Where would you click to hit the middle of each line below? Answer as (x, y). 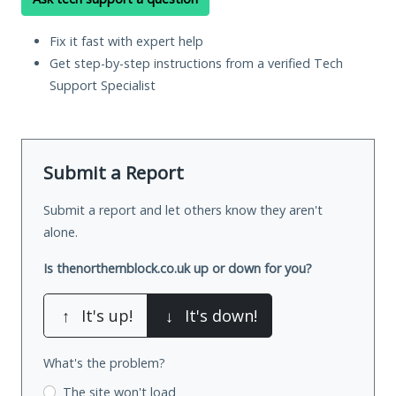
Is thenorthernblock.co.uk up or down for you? (178, 268)
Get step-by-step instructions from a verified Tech (196, 63)
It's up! (107, 315)
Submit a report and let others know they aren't (183, 209)
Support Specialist (103, 85)
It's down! (221, 315)
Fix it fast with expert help (126, 41)
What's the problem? (104, 362)
